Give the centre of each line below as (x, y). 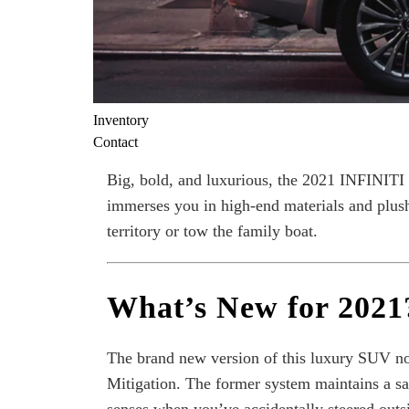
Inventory (121, 120)
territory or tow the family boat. (212, 231)
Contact (115, 142)
